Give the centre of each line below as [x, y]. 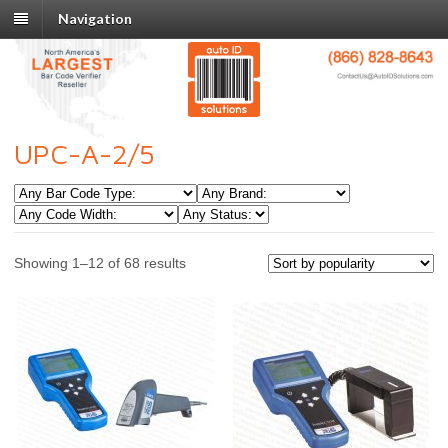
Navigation [95, 19]
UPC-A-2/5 [84, 154]
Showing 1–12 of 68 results [100, 263]
